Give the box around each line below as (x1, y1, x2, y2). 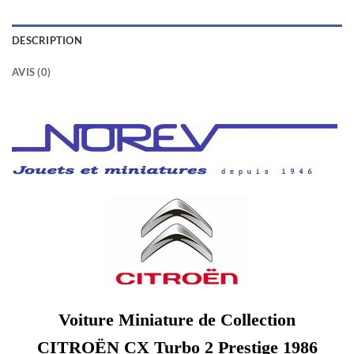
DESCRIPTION (12, 33, 82, 47)
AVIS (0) (12, 65, 51, 78)
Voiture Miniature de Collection (58, 309, 296, 330)
